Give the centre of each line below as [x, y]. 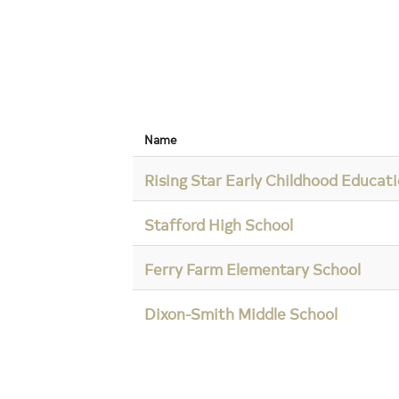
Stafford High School [219, 224]
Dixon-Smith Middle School [241, 313]
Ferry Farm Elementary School [253, 268]
